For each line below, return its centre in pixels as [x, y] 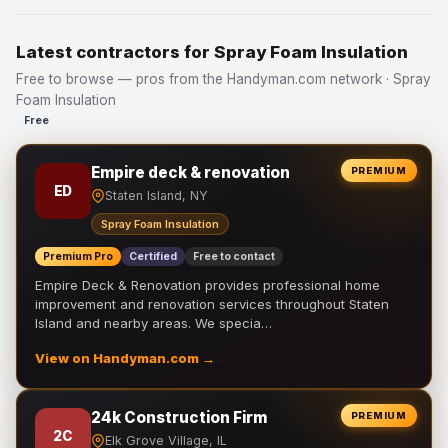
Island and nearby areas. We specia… [153, 323]
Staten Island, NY [156, 195]
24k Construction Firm [179, 417]
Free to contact [234, 256]
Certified [153, 256]
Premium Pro [78, 256]
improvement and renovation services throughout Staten [212, 304]
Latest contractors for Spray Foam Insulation [212, 52]
